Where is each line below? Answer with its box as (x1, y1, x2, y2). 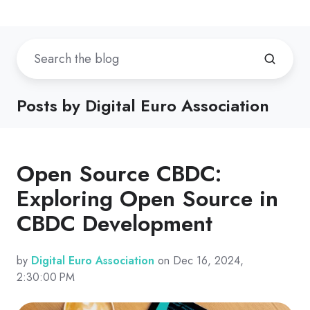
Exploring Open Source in (17, 183, 278, 215)
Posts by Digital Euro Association (17, 93, 269, 118)
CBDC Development (17, 208, 212, 240)
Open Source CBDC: (17, 158, 221, 190)
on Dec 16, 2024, (154, 253, 244, 269)
